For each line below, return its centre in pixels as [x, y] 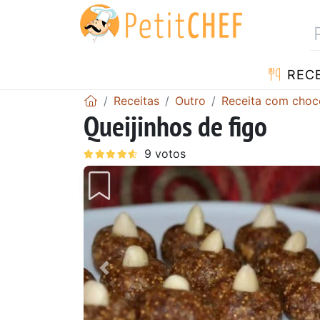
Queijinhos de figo [175, 125]
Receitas [136, 100]
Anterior [130, 277]
